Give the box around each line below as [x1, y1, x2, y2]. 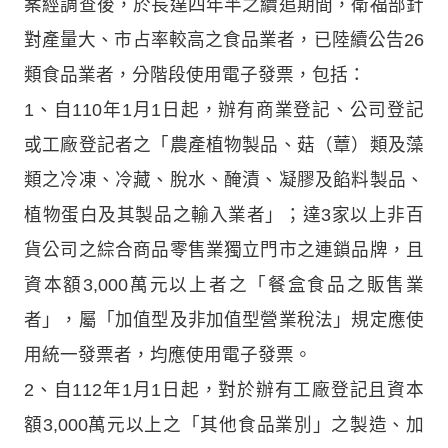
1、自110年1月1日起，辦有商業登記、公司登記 [24, 100, 424, 121]
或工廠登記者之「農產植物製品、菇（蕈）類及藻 [24, 135, 424, 156]
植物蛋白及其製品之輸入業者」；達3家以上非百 [24, 205, 424, 226]
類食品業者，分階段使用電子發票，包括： [24, 65, 366, 86]
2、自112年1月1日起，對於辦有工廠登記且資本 [24, 380, 424, 401]
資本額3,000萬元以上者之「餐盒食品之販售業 [24, 275, 424, 296]
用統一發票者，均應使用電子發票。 [24, 345, 312, 366]
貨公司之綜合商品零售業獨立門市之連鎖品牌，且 [24, 240, 424, 261]
